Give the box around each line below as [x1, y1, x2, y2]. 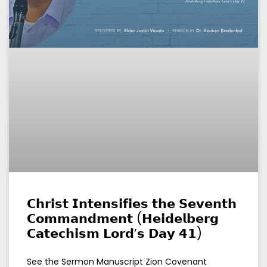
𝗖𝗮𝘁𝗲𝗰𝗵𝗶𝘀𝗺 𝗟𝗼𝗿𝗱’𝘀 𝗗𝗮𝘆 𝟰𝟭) [27, 225, 202, 243]
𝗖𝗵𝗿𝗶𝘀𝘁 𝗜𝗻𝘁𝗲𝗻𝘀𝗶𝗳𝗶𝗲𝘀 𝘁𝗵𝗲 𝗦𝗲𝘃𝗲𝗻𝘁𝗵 [27, 195, 237, 213]
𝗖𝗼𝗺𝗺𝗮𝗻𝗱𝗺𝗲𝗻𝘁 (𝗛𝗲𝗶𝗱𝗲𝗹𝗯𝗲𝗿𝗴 [27, 210, 219, 228]
